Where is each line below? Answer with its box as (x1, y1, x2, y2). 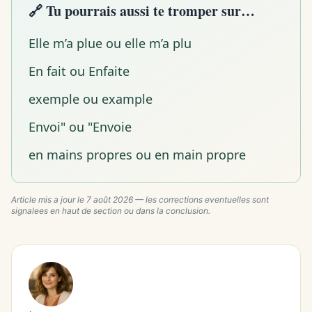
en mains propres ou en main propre (29, 146, 246, 164)
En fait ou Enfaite (29, 63, 130, 80)
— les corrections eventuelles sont (133, 194, 269, 205)
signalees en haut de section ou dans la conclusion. (11, 205, 210, 217)
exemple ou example (29, 91, 153, 108)
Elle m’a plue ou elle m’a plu (29, 35, 192, 52)
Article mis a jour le (11, 194, 86, 205)
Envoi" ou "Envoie (29, 118, 132, 136)
